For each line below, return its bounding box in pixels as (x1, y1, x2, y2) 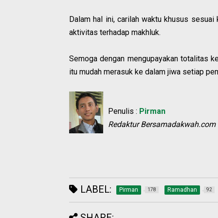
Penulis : (108, 107, 139, 116)
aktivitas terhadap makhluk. (69, 28, 161, 37)
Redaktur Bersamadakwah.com (108, 120, 216, 129)
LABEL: (78, 183, 111, 196)
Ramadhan (167, 186, 197, 194)
